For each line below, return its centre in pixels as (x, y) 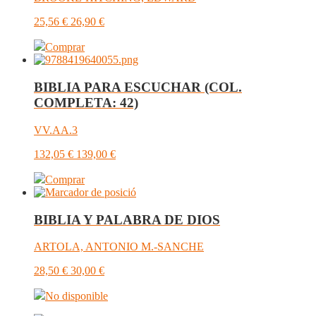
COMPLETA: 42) (86, 103)
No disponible (77, 296)
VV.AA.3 (56, 130)
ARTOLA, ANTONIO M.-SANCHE (119, 247)
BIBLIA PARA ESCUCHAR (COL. (138, 87)
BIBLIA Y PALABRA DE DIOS (127, 219)
